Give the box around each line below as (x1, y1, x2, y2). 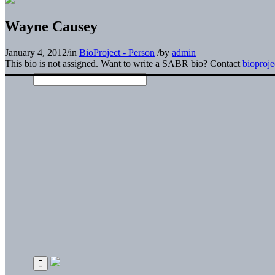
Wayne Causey (5, 18, 98, 34)
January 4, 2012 (5, 47, 67, 58)
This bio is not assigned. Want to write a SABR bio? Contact (5, 58, 242, 69)
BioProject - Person (79, 47, 155, 58)
